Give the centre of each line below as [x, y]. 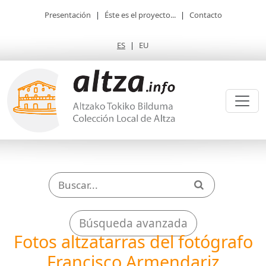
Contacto [205, 15]
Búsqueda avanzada [133, 223]
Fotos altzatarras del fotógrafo [133, 241]
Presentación [67, 15]
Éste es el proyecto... [140, 15]
